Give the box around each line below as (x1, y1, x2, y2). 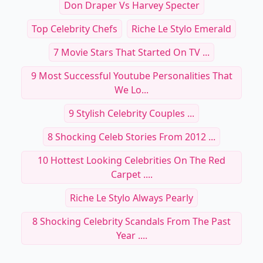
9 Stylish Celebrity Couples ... (69, 107, 194, 120)
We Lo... (114, 83, 149, 96)
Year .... (116, 229, 147, 242)
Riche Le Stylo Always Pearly (70, 191, 193, 204)
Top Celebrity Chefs (32, 22, 117, 35)
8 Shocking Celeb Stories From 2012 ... (48, 130, 215, 143)
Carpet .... (110, 168, 153, 181)
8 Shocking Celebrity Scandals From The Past (32, 215, 231, 228)
